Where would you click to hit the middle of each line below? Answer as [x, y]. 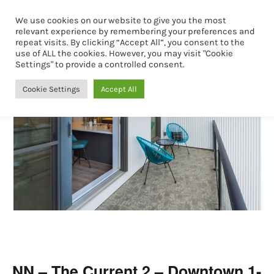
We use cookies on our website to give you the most [121, 20]
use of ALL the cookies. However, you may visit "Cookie [124, 54]
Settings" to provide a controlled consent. [100, 65]
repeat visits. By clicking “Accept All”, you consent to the [130, 43]
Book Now [210, 22]
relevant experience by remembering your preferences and [135, 31]
